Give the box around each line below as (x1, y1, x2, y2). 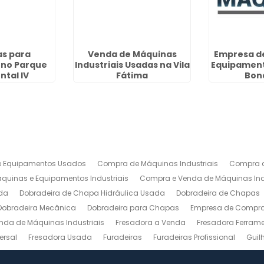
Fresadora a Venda (115, 217, 186, 227)
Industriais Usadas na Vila (74, 59, 190, 71)
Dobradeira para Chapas (87, 203, 180, 213)
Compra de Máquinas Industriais (97, 159, 219, 169)
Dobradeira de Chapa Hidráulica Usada (19, 188, 166, 198)
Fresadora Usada (28, 232, 93, 242)
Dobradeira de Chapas (176, 188, 260, 198)
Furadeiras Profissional (153, 232, 236, 242)
